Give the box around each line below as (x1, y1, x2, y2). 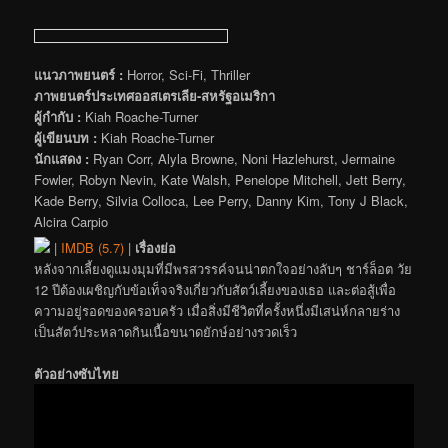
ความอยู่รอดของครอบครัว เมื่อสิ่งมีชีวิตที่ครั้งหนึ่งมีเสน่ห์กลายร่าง (34, 300, 401, 320)
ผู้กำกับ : (34, 106, 82, 126)
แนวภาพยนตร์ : (34, 64, 124, 84)
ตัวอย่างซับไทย (34, 364, 120, 384)
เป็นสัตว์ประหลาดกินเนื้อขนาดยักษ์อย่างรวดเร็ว (34, 321, 298, 341)
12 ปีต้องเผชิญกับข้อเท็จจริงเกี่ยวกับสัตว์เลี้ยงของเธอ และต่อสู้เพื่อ (34, 279, 397, 299)
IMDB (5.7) (61, 237, 125, 257)
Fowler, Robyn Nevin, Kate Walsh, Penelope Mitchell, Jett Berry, (34, 169, 407, 189)
